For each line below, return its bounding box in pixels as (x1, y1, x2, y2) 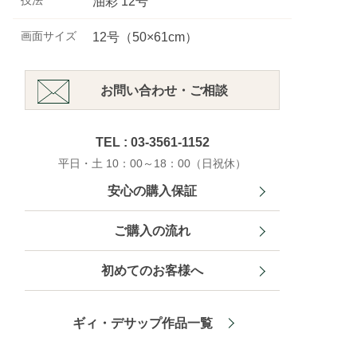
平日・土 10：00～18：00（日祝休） (58, 157, 246, 170)
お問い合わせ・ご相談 (100, 84, 228, 97)
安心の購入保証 (108, 184, 197, 198)
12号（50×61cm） (92, 30, 198, 44)
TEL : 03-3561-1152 (95, 135, 210, 149)
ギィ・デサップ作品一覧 (72, 316, 213, 330)
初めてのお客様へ (101, 264, 203, 277)
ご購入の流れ (114, 224, 190, 237)
